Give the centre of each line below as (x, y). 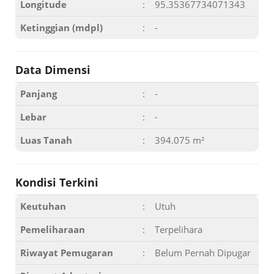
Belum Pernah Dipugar (203, 253)
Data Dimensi (53, 70)
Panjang (39, 94)
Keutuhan (43, 206)
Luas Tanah (46, 140)
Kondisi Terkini (57, 182)
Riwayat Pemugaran (67, 253)
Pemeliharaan (53, 229)
